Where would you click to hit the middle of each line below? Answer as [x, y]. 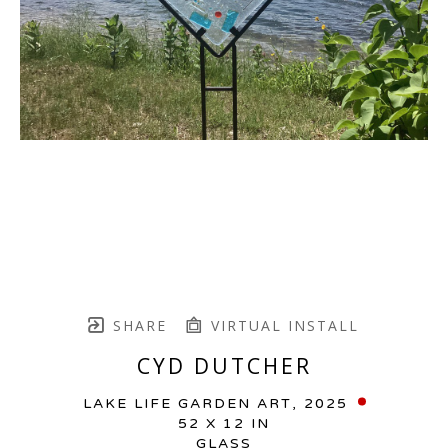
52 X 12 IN [224, 423]
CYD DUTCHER [224, 365]
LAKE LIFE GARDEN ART [187, 403]
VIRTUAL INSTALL [282, 325]
